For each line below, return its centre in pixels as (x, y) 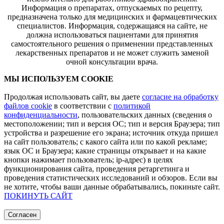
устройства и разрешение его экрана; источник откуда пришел (111, 133)
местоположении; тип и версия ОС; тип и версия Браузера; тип (112, 124)
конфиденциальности (41, 115)
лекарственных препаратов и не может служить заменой (112, 53)
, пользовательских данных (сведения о (145, 115)
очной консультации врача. (112, 62)
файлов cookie (28, 106)
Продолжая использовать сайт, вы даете (73, 97)
